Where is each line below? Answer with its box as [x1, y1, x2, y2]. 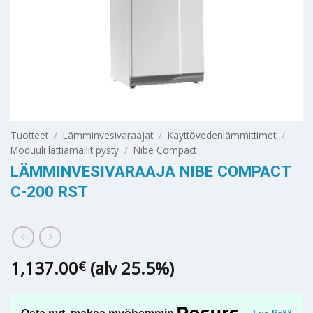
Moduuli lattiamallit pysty [10, 143, 119, 156]
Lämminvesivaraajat [63, 128, 154, 142]
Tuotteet [10, 128, 48, 142]
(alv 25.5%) [90, 256, 174, 279]
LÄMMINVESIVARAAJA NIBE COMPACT [10, 162, 291, 181]
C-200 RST [10, 182, 88, 201]
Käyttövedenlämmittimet [168, 128, 277, 142]
